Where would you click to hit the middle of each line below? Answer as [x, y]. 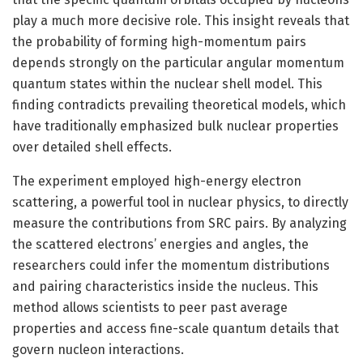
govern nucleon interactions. [98, 349]
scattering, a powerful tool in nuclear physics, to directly [180, 202]
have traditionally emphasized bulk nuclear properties [175, 126]
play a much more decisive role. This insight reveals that [181, 20]
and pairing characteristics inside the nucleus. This [165, 286]
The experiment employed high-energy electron [157, 181]
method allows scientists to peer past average [150, 307]
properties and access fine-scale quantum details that [175, 328]
